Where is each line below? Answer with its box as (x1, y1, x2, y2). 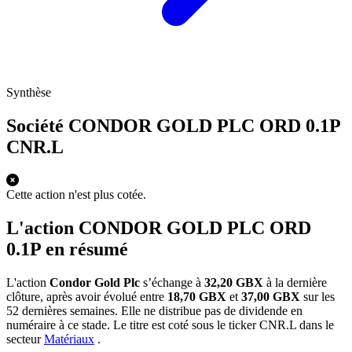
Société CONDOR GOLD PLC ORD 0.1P (6, 115, 340, 137)
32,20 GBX (204, 275, 263, 289)
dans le (299, 317, 334, 332)
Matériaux (44, 332, 94, 346)
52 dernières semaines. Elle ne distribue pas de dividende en (6, 303, 302, 317)
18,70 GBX (167, 289, 226, 303)
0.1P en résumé (6, 238, 128, 259)
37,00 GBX (241, 289, 300, 303)
